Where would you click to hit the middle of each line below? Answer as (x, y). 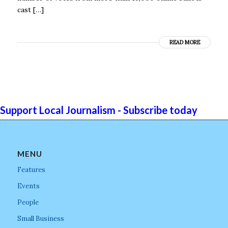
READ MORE (185, 42)
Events (28, 186)
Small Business (40, 218)
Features (31, 169)
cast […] (30, 9)
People (28, 202)
